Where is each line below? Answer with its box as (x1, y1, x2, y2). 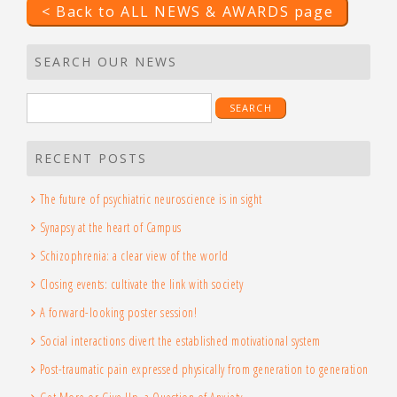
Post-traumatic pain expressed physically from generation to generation (39, 361, 369, 378)
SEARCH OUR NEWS (35, 53, 177, 71)
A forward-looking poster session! (39, 304, 197, 322)
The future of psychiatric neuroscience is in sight (39, 191, 262, 208)
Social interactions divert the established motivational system (39, 332, 321, 350)
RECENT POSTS (35, 150, 147, 167)
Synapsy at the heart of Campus (39, 219, 182, 237)
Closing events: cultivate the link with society (39, 276, 243, 293)
